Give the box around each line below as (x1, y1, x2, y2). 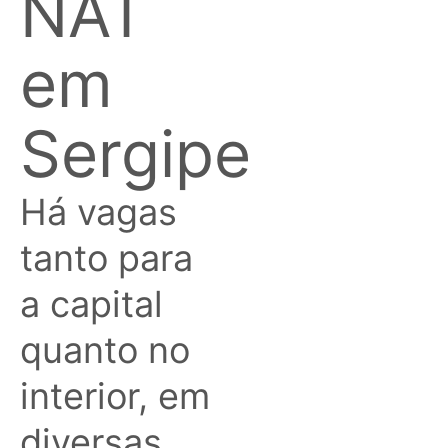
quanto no (20, 327, 190, 372)
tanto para (20, 235, 193, 280)
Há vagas (20, 189, 177, 234)
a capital (20, 281, 163, 326)
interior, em (20, 373, 210, 418)
